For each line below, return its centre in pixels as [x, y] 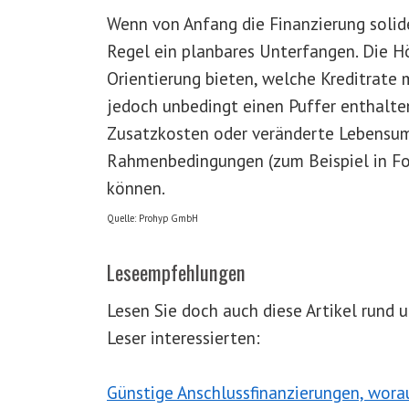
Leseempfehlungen [176, 272]
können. [136, 188]
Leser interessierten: [184, 338]
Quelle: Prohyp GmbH [152, 218]
